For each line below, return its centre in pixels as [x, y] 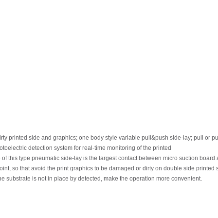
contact [128, 158]
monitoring [121, 148]
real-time [94, 148]
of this [10, 158]
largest [108, 158]
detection [40, 148]
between [150, 158]
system [63, 148]
